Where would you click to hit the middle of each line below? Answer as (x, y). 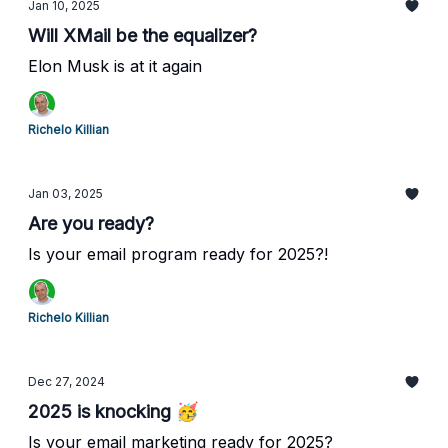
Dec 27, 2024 (66, 381)
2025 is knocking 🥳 (113, 411)
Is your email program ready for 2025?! (178, 254)
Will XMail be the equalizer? (142, 35)
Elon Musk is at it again (115, 66)
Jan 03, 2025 (65, 193)
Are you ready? (91, 223)
